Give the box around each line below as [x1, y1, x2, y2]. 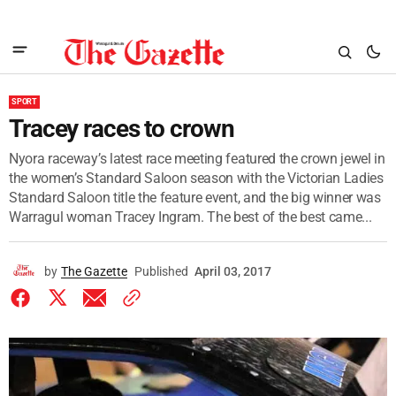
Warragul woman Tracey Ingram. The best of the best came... [9, 209, 372, 225]
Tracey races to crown [9, 114, 234, 143]
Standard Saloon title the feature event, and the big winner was [9, 189, 381, 206]
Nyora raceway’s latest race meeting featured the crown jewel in [9, 150, 385, 167]
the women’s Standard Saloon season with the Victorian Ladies [9, 170, 384, 187]
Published [134, 264, 188, 278]
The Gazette [61, 264, 127, 278]
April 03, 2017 [194, 264, 271, 278]
